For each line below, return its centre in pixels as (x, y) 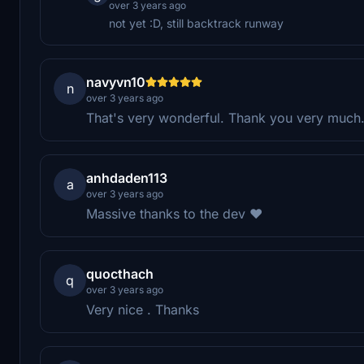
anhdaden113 (127, 178)
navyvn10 (116, 82)
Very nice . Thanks (143, 309)
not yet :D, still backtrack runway (196, 23)
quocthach (120, 273)
